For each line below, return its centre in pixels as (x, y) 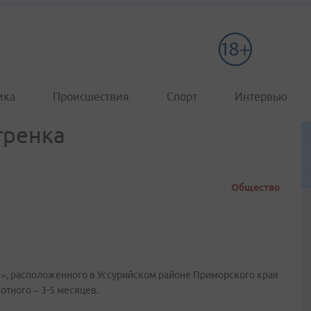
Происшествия (91, 96)
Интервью (261, 96)
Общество (256, 187)
